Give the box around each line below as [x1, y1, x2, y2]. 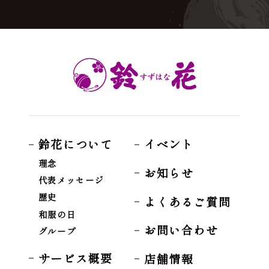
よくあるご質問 [144, 193, 231, 210]
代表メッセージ [38, 173, 104, 186]
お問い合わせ [144, 222, 219, 239]
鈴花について [38, 136, 113, 153]
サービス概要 [38, 249, 113, 267]
